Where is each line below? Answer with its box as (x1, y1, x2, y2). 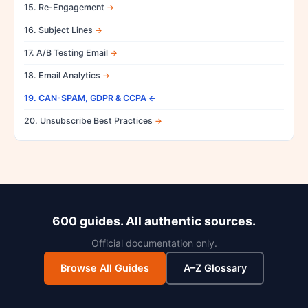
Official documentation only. (91, 236, 217, 249)
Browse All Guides (60, 262, 149, 274)
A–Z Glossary (183, 262, 247, 274)
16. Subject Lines (24, 24, 93, 35)
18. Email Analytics (24, 69, 100, 80)
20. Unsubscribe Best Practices (24, 115, 153, 126)
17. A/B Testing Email (24, 47, 108, 58)
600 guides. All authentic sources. (52, 213, 256, 228)
